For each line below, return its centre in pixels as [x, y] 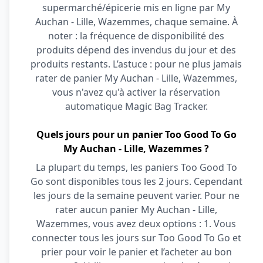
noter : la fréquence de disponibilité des [136, 36]
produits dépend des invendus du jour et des [136, 50]
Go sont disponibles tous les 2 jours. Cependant [136, 181]
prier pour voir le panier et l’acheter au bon [136, 252]
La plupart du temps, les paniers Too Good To [136, 167]
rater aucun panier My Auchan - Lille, [136, 210]
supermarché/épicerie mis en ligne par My [136, 8]
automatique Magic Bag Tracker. [136, 106]
